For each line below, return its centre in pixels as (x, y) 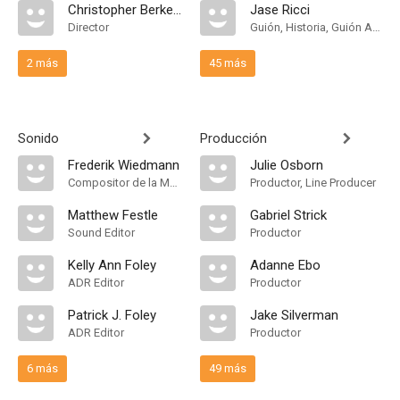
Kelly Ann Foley (112, 265)
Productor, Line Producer (313, 183)
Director (88, 27)
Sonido (38, 138)
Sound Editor (101, 233)
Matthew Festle (113, 215)
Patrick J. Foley (112, 315)
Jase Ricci (280, 10)
